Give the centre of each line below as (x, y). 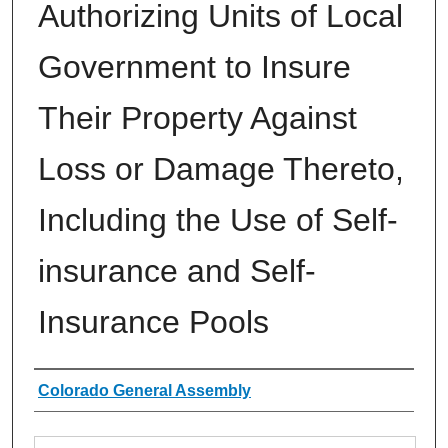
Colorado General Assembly (144, 390)
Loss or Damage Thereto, (221, 168)
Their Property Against (197, 117)
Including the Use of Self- (218, 219)
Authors (75, 390)
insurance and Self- (177, 270)
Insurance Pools (153, 321)
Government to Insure (194, 66)
